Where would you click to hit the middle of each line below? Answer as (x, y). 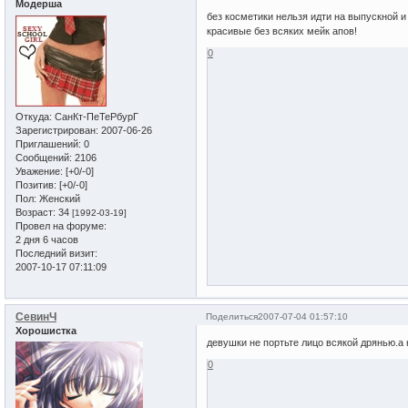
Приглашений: (48, 143)
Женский (58, 198)
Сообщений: (44, 157)
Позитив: (36, 184)
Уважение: (39, 171)
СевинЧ (36, 316)
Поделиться (232, 316)
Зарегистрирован (56, 130)
